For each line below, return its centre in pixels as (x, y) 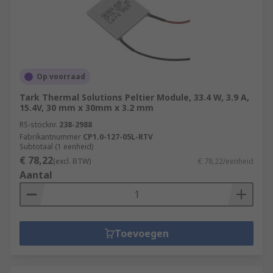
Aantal (36, 175)
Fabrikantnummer (50, 137)
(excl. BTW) (72, 161)
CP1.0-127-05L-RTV (118, 137)
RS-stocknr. (38, 125)
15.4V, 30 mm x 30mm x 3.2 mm (87, 108)
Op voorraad (61, 76)
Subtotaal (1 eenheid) (56, 147)
